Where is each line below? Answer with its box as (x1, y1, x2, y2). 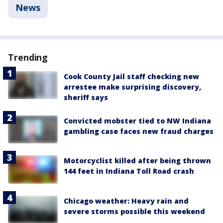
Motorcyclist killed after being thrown (64, 156, 211, 166)
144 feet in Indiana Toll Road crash (64, 166, 194, 176)
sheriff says (64, 93, 108, 102)
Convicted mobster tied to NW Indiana (64, 116, 211, 125)
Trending (8, 51, 48, 63)
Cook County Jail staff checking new (64, 72, 199, 81)
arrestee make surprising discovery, (64, 82, 201, 92)
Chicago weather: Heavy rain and (64, 196, 189, 206)
